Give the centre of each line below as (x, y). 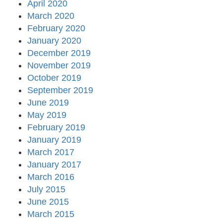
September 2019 (60, 90)
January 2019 (54, 140)
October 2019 (54, 78)
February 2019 (56, 128)
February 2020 (56, 28)
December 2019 (59, 53)
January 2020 (54, 41)
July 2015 (46, 190)
